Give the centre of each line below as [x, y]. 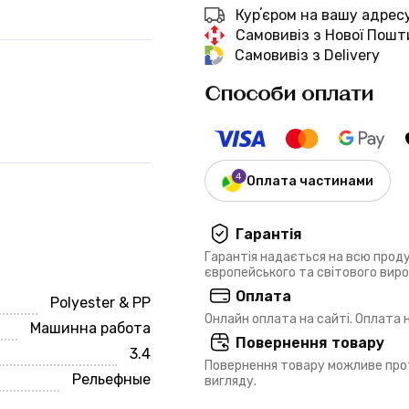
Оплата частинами [310, 181]
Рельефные [112, 379]
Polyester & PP [101, 302]
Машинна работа [91, 328]
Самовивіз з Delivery [307, 55]
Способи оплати [289, 92]
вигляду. [231, 381]
